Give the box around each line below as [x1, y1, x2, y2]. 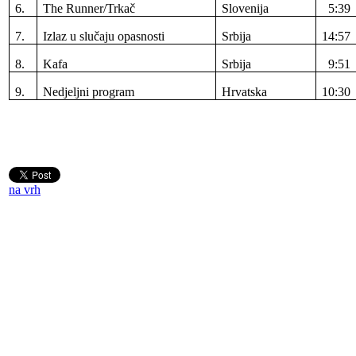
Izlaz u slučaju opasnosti [43, 29, 165, 43]
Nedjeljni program [43, 84, 135, 99]
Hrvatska [222, 84, 268, 99]
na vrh [9, 182, 41, 196]
